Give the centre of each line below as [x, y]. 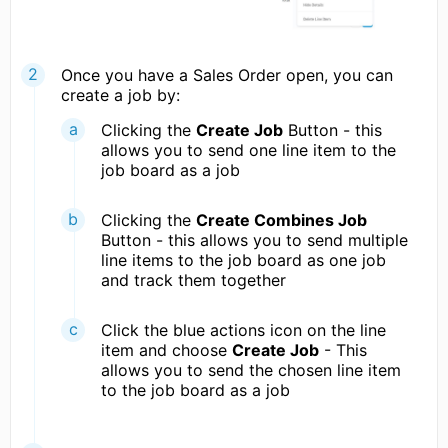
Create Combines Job [281, 219]
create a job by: [120, 94]
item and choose [166, 349]
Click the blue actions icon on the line [243, 329]
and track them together [193, 279]
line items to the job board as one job [243, 259]
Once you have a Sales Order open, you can [227, 74]
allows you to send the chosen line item [251, 369]
